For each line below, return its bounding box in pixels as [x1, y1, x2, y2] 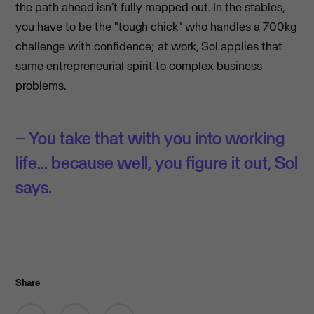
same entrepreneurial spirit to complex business [15, 57, 263, 74]
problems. [15, 77, 67, 93]
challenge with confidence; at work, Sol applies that [15, 38, 283, 54]
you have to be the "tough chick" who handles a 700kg [15, 18, 297, 34]
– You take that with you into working [15, 127, 285, 149]
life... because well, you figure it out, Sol [15, 151, 299, 173]
